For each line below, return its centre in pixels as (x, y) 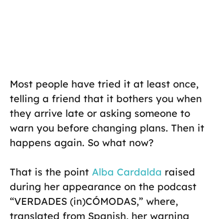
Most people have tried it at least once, (104, 84)
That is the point (49, 172)
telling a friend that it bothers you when (106, 99)
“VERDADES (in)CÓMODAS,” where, (94, 201)
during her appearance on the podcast (103, 187)
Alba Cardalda (125, 172)
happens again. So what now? (82, 143)
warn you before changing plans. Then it (107, 128)
